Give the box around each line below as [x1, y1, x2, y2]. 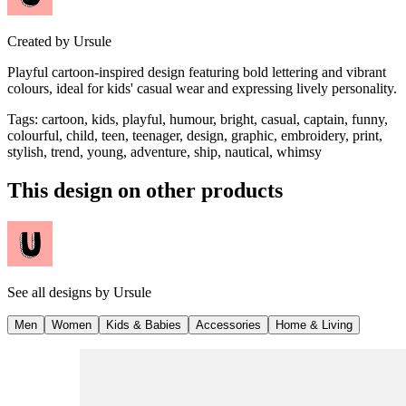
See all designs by [7, 284, 113, 300]
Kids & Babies [106, 317, 181, 332]
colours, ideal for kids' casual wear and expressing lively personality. [7, 80, 397, 96]
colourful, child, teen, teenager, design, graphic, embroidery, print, [7, 127, 382, 143]
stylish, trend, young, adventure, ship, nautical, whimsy [7, 143, 322, 159]
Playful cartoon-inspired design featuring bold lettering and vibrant [7, 63, 386, 80]
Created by [7, 33, 70, 49]
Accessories [196, 317, 261, 332]
